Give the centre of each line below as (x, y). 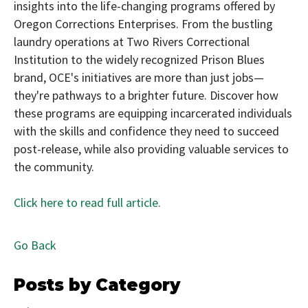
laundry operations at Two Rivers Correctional (132, 42)
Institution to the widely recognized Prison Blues (139, 59)
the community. (54, 167)
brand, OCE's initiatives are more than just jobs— (139, 77)
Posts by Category (97, 285)
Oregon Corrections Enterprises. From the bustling (143, 24)
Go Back (35, 245)
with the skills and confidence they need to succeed (146, 131)
